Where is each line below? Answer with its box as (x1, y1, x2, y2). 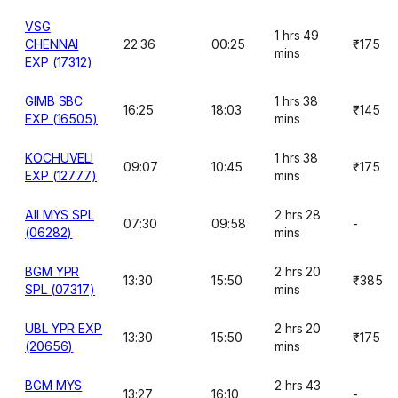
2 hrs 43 (275, 378, 322, 393)
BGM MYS (25, 378, 83, 393)
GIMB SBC (25, 93, 84, 108)
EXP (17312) (25, 54, 93, 69)
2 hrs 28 (275, 207, 322, 222)
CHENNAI (25, 36, 79, 52)
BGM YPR (25, 264, 80, 279)
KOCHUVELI (25, 150, 94, 165)
